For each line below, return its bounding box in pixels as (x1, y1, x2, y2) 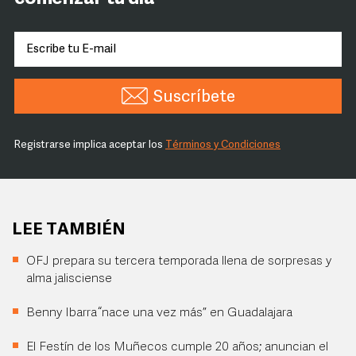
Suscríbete (153, 89, 235, 106)
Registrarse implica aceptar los (14, 140, 165, 150)
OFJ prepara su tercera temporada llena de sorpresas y (26, 255, 331, 268)
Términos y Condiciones (165, 140, 281, 150)
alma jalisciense (26, 273, 112, 285)
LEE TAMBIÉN (12, 222, 126, 238)
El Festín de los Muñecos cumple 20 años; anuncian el (26, 341, 328, 354)
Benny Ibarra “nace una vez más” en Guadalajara (26, 307, 296, 319)
